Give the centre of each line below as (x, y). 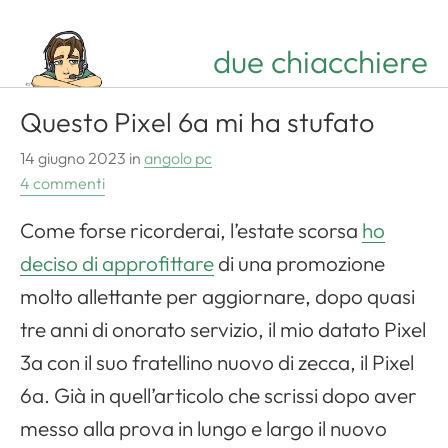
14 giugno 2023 (73, 158)
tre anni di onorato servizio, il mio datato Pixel (223, 329)
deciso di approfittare (117, 263)
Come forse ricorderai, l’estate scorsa (191, 230)
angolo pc (178, 158)
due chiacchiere (320, 62)
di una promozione (299, 263)
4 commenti (62, 183)
